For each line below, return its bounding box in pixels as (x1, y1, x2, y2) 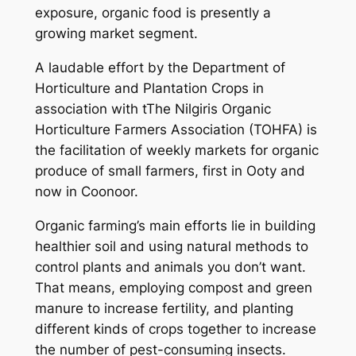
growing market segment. (34, 25, 198, 42)
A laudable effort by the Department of (34, 59, 285, 75)
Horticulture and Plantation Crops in (34, 79, 264, 96)
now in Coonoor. (34, 183, 138, 199)
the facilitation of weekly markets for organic (34, 141, 319, 158)
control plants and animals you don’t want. (34, 258, 306, 275)
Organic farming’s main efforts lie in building (34, 217, 315, 234)
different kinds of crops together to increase (34, 320, 316, 337)
